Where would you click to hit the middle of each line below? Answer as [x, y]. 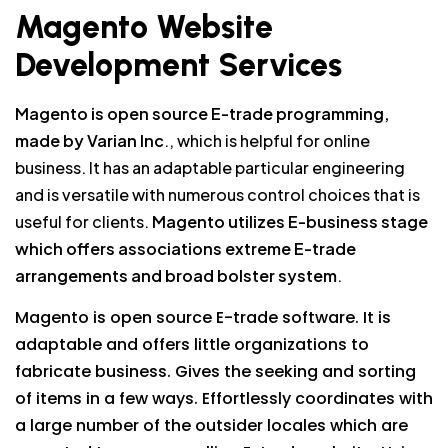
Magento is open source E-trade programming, [202, 114]
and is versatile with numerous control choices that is [217, 195]
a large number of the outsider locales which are [211, 426]
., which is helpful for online [267, 141]
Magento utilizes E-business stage [290, 222]
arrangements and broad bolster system [176, 276]
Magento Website [144, 27]
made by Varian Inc [89, 141]
